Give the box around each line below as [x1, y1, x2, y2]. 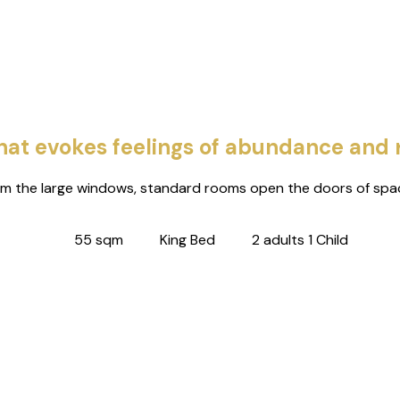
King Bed [160, 229, 215, 249]
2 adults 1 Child [252, 229, 348, 249]
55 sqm [74, 229, 123, 249]
